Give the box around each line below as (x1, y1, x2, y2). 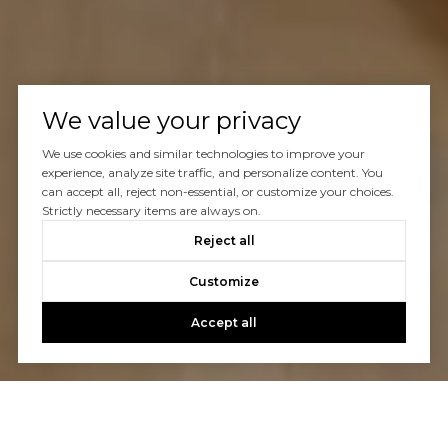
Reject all (193, 233, 255, 249)
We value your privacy (41, 106, 301, 136)
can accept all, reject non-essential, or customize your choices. (41, 184, 394, 200)
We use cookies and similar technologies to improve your (41, 146, 365, 162)
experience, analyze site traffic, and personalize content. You (41, 165, 383, 181)
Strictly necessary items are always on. (41, 203, 261, 219)
